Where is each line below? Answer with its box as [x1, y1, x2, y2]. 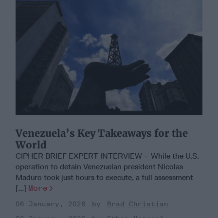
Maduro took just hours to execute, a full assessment [16, 173, 193, 182]
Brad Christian [107, 200, 168, 209]
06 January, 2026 [16, 200, 86, 209]
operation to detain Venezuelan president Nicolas [16, 162, 183, 172]
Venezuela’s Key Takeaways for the [16, 127, 188, 140]
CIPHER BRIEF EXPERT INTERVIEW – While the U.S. [16, 151, 199, 161]
